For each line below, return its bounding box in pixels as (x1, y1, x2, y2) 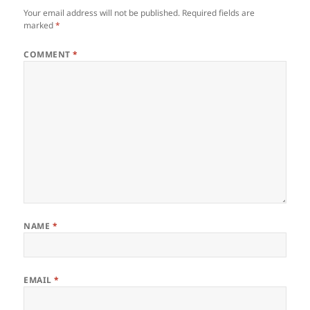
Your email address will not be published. (24, 6, 181, 19)
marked (24, 19, 56, 31)
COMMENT (24, 48, 73, 60)
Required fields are (182, 6, 255, 19)
